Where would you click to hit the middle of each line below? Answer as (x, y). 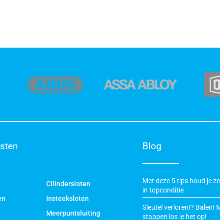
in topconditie (163, 190)
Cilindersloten (68, 184)
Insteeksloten (67, 198)
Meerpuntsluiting (73, 213)
